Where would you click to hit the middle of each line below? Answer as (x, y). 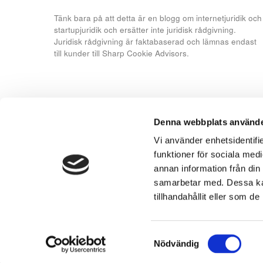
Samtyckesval (181, 236)
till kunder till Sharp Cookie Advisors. (122, 53)
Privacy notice (83, 235)
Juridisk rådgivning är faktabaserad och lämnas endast (155, 41)
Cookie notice (149, 235)
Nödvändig (177, 243)
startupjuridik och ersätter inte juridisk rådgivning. (145, 29)
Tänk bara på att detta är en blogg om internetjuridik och (158, 18)
